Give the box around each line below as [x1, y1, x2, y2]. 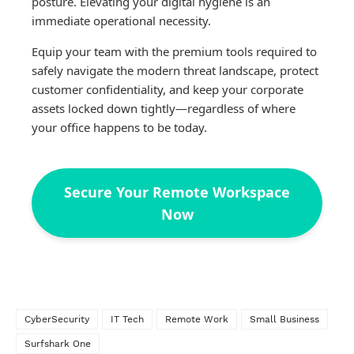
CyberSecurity [24, 314, 89, 326]
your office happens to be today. [32, 119, 207, 136]
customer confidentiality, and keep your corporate [32, 81, 303, 98]
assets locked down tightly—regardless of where [32, 100, 296, 117]
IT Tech [111, 314, 144, 326]
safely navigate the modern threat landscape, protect [32, 62, 318, 79]
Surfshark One [24, 338, 91, 350]
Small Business [250, 314, 319, 326]
